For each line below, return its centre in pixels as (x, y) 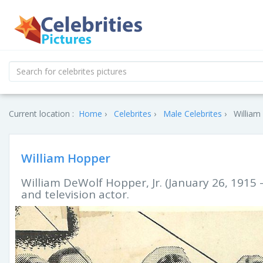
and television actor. (75, 194)
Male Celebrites (193, 114)
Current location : (41, 114)
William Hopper (66, 158)
